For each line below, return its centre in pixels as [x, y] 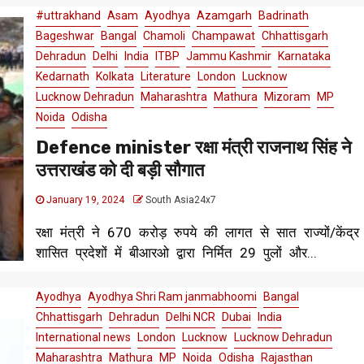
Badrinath [283, 16]
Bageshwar [65, 36]
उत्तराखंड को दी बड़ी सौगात [119, 171]
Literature [165, 77]
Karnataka [304, 56]
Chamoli [164, 36]
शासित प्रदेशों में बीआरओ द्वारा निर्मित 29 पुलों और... [176, 253]
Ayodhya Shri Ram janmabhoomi [172, 297]
